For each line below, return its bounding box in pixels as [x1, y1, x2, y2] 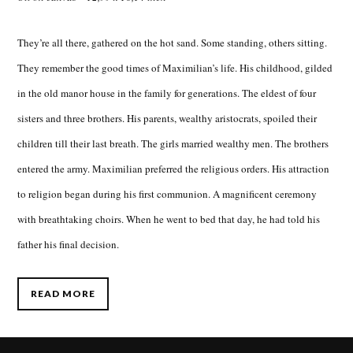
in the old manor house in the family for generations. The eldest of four [17, 86, 317, 101]
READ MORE [31, 288, 96, 300]
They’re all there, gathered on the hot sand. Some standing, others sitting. [17, 35, 328, 50]
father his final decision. [17, 237, 120, 252]
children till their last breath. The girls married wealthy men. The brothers [17, 136, 329, 151]
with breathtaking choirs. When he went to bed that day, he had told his [17, 212, 321, 227]
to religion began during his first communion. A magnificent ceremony [17, 187, 318, 202]
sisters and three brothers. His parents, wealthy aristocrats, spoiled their [17, 111, 318, 126]
